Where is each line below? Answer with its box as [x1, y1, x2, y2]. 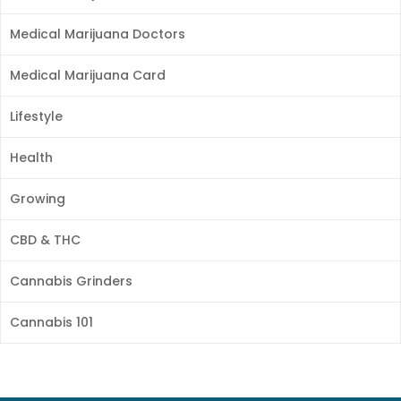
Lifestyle [10, 107, 63, 126]
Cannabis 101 [10, 313, 93, 332]
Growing [10, 190, 65, 209]
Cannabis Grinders [10, 272, 132, 291]
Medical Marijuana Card [10, 66, 166, 85]
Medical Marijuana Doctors [10, 25, 185, 44]
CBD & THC [10, 231, 81, 250]
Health [10, 149, 53, 167]
